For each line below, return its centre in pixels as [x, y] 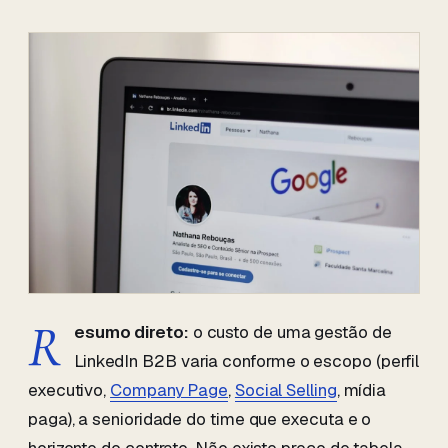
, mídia [361, 390]
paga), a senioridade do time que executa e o [200, 419]
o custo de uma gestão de [290, 332]
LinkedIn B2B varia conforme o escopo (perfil [246, 361]
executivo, [69, 390]
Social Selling [285, 390]
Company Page [169, 390]
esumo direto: [131, 332]
